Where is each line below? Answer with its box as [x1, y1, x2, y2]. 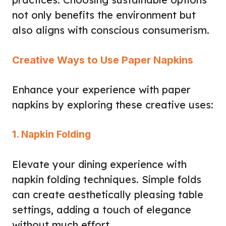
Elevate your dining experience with [12, 157, 187, 171]
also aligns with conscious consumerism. [12, 23, 209, 36]
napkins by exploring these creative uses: [12, 98, 213, 111]
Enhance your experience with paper [12, 83, 191, 96]
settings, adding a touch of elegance [12, 203, 191, 216]
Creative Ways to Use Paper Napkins [12, 53, 193, 66]
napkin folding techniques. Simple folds [12, 173, 201, 186]
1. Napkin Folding [12, 128, 91, 140]
